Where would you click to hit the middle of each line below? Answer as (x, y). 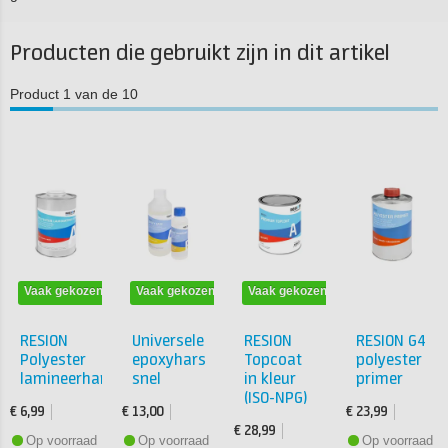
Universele (168, 341)
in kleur (270, 379)
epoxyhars (169, 360)
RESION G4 (390, 341)
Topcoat (273, 360)
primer (379, 379)
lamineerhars (67, 379)
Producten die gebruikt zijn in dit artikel (200, 54)
